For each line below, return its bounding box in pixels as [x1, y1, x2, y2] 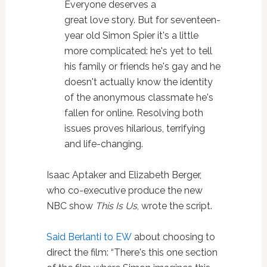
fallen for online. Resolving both [64, 107, 203, 119]
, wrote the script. [136, 200, 212, 212]
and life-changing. [64, 138, 143, 150]
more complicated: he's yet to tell [64, 45, 212, 57]
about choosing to [131, 231, 215, 243]
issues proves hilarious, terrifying [64, 122, 205, 134]
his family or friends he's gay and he [64, 60, 221, 72]
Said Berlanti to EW [46, 231, 132, 243]
